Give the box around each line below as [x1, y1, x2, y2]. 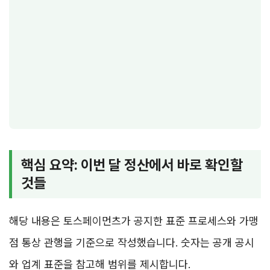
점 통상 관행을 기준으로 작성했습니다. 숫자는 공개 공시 [9, 236, 254, 250]
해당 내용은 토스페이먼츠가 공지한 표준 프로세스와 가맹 [9, 215, 259, 228]
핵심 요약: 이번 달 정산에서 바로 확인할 [21, 156, 243, 174]
